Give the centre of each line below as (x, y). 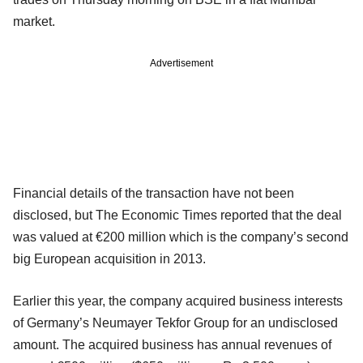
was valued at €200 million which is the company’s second (181, 237)
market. (34, 22)
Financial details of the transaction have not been (154, 194)
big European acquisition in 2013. (109, 259)
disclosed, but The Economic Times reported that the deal (177, 216)
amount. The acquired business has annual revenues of (172, 345)
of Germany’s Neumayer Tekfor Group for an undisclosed (175, 323)
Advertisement (181, 64)
